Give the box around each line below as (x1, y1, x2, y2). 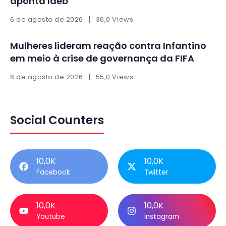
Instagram (144, 212, 179, 222)
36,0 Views (95, 15, 134, 25)
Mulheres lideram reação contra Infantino (10, 39, 206, 52)
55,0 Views (95, 72, 134, 82)
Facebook (36, 167, 70, 178)
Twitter (144, 167, 168, 178)
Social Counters (10, 112, 104, 129)
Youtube (36, 212, 65, 222)
